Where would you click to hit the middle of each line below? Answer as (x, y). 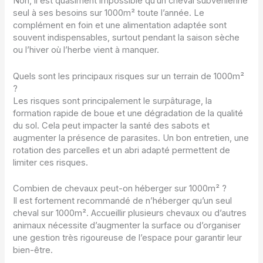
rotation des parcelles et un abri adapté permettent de (122, 150)
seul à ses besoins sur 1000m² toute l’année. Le (109, 13)
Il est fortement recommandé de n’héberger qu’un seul (123, 200)
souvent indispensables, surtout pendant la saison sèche (127, 38)
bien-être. (33, 250)
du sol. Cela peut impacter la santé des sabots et (112, 125)
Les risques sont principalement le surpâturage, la (113, 101)
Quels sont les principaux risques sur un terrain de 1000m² (129, 76)
